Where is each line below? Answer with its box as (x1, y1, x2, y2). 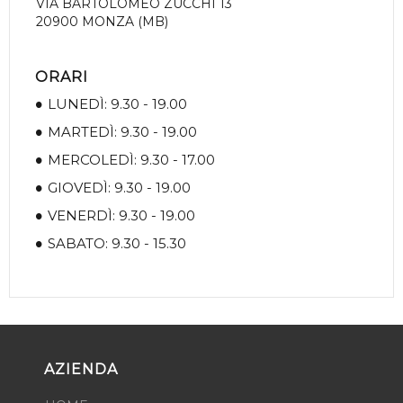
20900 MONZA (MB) (36, 13, 168, 30)
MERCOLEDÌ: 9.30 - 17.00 (48, 151, 215, 168)
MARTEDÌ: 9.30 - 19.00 (48, 123, 197, 140)
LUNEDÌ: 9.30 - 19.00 (48, 95, 187, 112)
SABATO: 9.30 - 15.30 (48, 235, 186, 252)
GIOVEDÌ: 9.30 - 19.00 (48, 179, 191, 196)
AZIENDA (44, 361, 118, 378)
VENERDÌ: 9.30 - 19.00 (48, 207, 195, 224)
